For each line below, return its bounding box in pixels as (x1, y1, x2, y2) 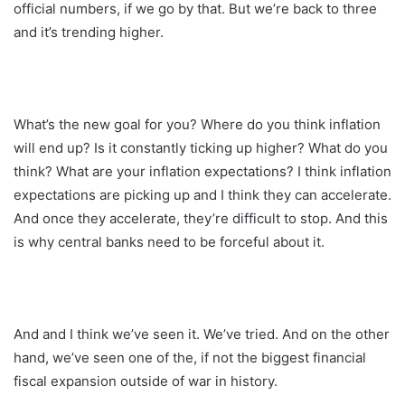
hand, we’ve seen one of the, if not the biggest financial (14, 348, 366, 366)
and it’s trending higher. (14, 23, 164, 41)
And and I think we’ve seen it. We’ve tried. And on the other (14, 325, 390, 343)
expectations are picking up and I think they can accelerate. (14, 185, 391, 203)
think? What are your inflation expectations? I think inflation (14, 162, 391, 180)
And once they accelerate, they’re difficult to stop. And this (14, 209, 388, 227)
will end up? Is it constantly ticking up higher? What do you (14, 138, 388, 156)
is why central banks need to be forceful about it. (14, 232, 325, 250)
